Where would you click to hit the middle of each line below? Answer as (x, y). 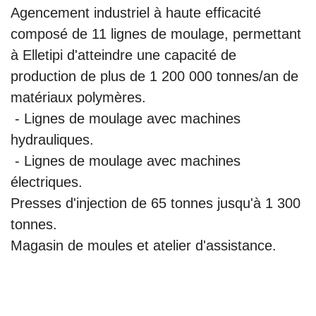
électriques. (47, 182)
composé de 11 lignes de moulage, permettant (156, 34)
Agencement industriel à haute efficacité (136, 12)
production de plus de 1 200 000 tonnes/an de (154, 76)
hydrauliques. (52, 139)
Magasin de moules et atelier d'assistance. (144, 245)
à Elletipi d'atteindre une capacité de (123, 55)
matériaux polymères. (78, 97)
